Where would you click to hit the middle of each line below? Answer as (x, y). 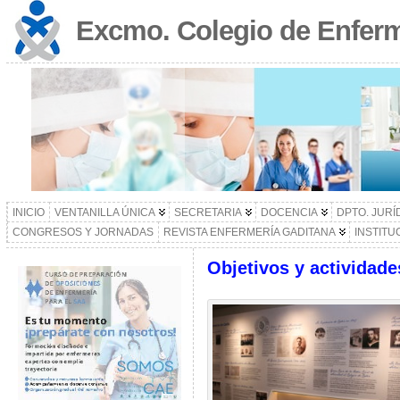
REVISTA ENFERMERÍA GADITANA (249, 232)
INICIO (28, 212)
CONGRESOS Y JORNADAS (83, 232)
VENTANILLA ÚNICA (104, 212)
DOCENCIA (289, 212)
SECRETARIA (208, 212)
